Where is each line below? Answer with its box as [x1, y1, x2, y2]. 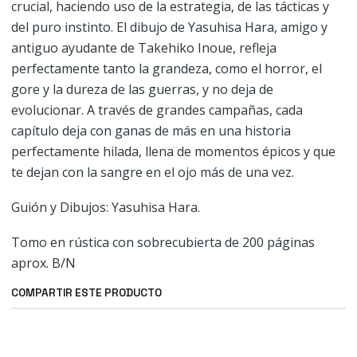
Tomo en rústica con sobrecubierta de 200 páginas [10, 233, 315, 251]
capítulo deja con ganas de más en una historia [10, 122, 291, 139]
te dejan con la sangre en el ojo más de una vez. [10, 163, 294, 181]
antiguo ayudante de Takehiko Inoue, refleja [10, 39, 277, 57]
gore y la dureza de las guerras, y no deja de [10, 80, 273, 98]
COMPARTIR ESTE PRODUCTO [10, 286, 162, 300]
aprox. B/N [10, 254, 76, 272]
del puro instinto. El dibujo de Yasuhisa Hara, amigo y [10, 18, 328, 36]
